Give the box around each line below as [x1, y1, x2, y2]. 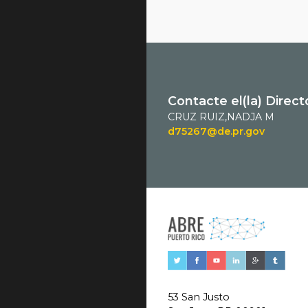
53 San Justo [167, 290, 230, 303]
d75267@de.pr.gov [167, 124, 265, 137]
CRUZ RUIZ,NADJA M [167, 110, 274, 123]
